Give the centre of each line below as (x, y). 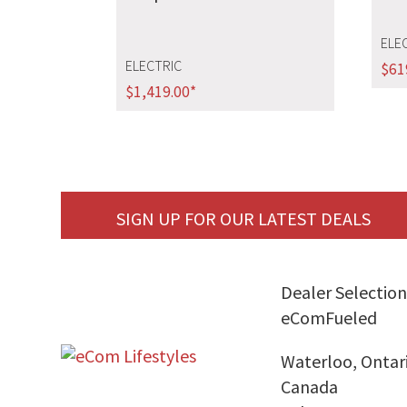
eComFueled (329, 317)
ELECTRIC (153, 66)
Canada (310, 386)
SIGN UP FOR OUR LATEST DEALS (243, 218)
